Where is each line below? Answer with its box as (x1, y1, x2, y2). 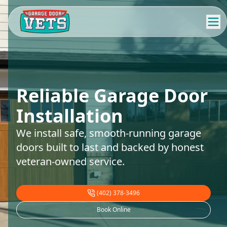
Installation (16, 103, 123, 128)
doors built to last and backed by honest (16, 140, 204, 154)
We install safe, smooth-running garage (16, 126, 201, 140)
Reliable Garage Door (16, 83, 208, 108)
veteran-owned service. (16, 154, 125, 168)
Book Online (96, 205, 131, 214)
